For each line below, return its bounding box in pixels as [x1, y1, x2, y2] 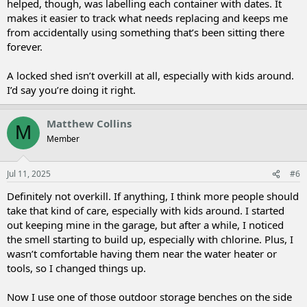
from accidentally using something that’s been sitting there [7, 25, 284, 39]
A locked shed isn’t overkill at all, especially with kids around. [7, 68, 294, 82]
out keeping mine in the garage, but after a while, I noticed [7, 218, 284, 232]
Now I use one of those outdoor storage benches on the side [7, 290, 292, 304]
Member [47, 132, 79, 145]
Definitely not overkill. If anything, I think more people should [7, 189, 299, 203]
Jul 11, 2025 [7, 168, 51, 180]
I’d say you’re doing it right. [7, 82, 136, 97]
